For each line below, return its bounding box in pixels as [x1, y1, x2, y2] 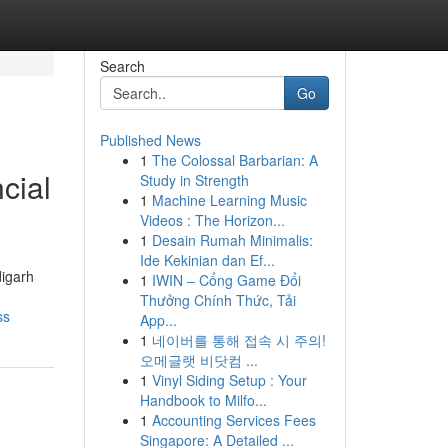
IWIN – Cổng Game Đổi [151, 270, 301, 290]
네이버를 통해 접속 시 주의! [151, 330, 326, 350]
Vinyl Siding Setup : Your [151, 370, 307, 390]
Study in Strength [139, 170, 249, 190]
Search [99, 56, 145, 76]
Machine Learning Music [151, 190, 307, 210]
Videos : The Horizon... [139, 210, 285, 230]
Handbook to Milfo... [139, 390, 267, 410]
